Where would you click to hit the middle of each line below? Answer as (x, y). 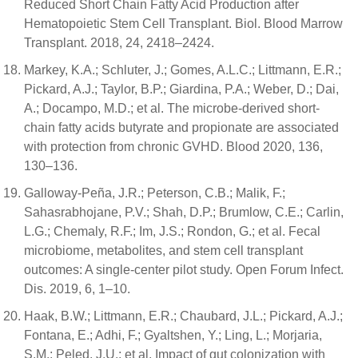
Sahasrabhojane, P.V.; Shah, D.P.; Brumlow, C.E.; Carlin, (184, 212)
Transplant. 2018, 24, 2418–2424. (119, 43)
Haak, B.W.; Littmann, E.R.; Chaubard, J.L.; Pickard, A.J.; (183, 316)
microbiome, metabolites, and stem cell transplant (163, 251)
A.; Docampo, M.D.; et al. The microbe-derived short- (172, 108)
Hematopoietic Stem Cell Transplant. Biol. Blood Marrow (183, 24)
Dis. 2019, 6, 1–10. (77, 289)
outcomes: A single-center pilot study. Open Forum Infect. (184, 270)
